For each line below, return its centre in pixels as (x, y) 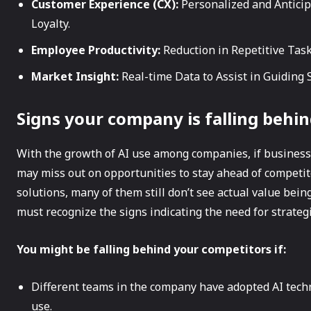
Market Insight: (75, 76)
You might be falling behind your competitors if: (151, 249)
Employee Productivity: (96, 50)
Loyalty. (51, 23)
